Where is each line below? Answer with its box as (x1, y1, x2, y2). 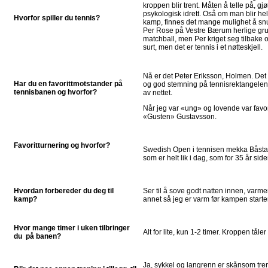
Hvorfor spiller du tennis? (14, 13, 100, 22)
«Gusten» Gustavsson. (143, 112, 217, 121)
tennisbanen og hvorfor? (14, 87, 97, 96)
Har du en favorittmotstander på (14, 79, 123, 88)
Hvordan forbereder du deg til (14, 186, 114, 195)
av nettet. (143, 88, 172, 97)
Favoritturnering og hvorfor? (14, 141, 110, 150)
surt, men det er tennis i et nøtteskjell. (143, 42, 263, 51)
